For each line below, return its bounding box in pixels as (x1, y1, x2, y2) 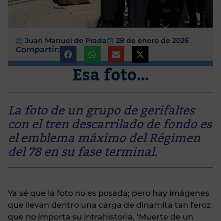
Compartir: (16, 45, 60, 55)
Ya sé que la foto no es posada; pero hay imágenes (8, 188, 209, 198)
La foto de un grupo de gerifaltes (8, 99, 194, 123)
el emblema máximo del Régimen (8, 126, 200, 151)
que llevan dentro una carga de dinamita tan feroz (8, 200, 211, 210)
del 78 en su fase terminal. (8, 140, 157, 165)
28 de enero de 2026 (116, 36, 189, 45)
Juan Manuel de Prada (25, 36, 107, 45)
